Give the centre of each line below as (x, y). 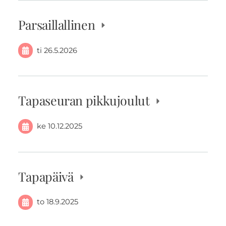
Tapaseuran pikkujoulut (85, 100)
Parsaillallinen (58, 24)
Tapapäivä (47, 176)
